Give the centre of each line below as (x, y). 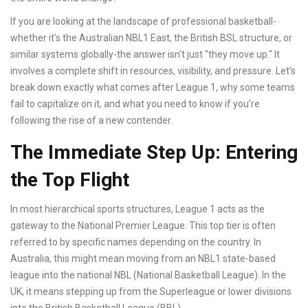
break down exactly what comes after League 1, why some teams (153, 88)
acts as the (240, 209)
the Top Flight (70, 180)
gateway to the (44, 226)
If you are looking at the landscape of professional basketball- (143, 22)
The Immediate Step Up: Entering (154, 153)
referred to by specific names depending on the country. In (136, 242)
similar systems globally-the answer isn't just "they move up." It (145, 55)
